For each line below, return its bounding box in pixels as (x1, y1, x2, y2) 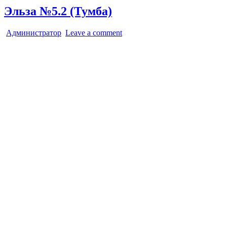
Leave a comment (65, 28, 122, 37)
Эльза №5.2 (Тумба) (4, 4, 112, 18)
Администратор (6, 28, 61, 37)
